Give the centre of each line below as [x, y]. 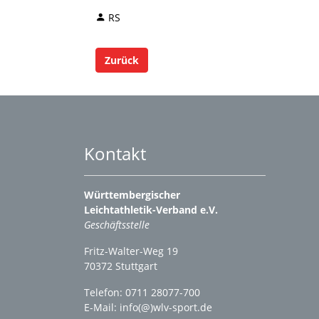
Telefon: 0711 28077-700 [142, 292]
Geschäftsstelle [117, 225]
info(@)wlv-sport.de [166, 307]
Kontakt [115, 153]
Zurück [122, 60]
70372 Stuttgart [122, 266]
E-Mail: [102, 307]
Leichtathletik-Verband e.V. [151, 210]
